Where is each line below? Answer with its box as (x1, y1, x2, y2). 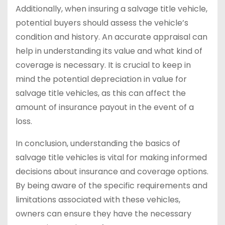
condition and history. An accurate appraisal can (16, 31, 207, 43)
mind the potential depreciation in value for (16, 73, 187, 85)
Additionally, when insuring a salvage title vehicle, (16, 3, 207, 15)
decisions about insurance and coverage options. (16, 166, 208, 178)
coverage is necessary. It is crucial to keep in (16, 59, 191, 71)
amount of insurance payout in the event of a (16, 101, 194, 114)
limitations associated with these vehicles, (16, 194, 180, 206)
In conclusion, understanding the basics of (16, 138, 180, 150)
